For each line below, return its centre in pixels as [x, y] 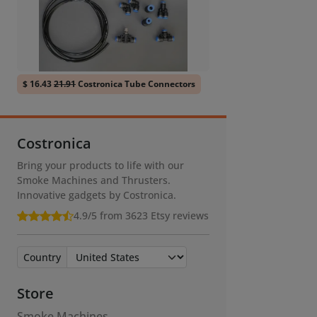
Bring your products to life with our [100, 166]
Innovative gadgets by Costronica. [97, 195]
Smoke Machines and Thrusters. [94, 180]
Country [42, 258]
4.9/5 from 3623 [112, 216]
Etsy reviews [180, 216]
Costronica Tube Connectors [136, 84]
